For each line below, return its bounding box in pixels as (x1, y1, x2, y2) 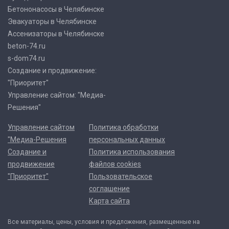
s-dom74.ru (8, 54, 45, 62)
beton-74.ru (8, 42, 45, 50)
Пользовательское (89, 172, 153, 180)
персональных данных (89, 135, 166, 144)
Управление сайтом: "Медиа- (8, 91, 106, 99)
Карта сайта (89, 197, 130, 205)
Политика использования (89, 148, 175, 156)
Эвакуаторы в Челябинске (8, 17, 97, 26)
